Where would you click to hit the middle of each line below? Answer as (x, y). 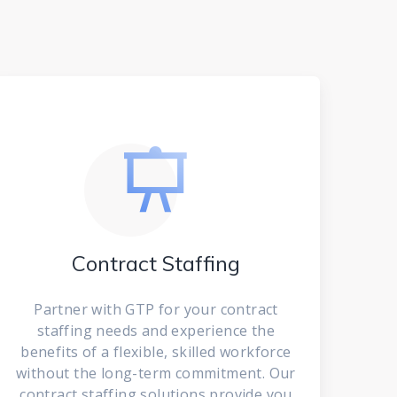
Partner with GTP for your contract (156, 309)
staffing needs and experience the (156, 331)
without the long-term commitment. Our (156, 373)
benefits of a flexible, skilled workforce (156, 352)
